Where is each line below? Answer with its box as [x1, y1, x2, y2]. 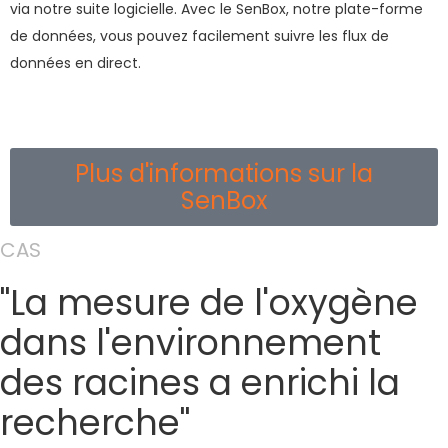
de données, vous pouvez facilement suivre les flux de [10, 26, 389, 46]
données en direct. [10, 53, 145, 73]
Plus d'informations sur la [75, 157, 373, 190]
